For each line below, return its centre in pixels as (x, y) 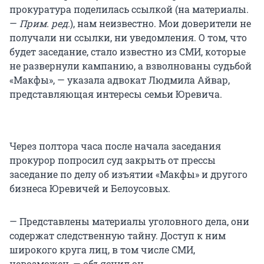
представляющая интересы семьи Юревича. (116, 94)
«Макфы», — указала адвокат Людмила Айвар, (120, 80)
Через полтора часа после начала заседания (115, 146)
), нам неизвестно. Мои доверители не (161, 24)
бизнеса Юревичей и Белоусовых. (90, 189)
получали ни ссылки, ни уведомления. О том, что (128, 38)
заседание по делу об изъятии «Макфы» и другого (128, 174)
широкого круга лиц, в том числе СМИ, (102, 250)
